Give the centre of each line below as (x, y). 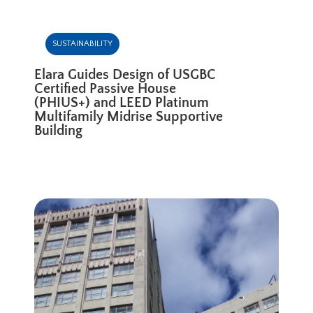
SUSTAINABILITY (83, 44)
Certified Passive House (105, 89)
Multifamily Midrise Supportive (129, 117)
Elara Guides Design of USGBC (125, 75)
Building (59, 131)
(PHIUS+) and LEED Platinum (122, 103)
